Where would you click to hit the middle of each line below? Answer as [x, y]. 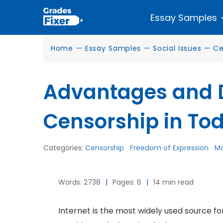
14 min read [173, 182]
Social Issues [177, 48]
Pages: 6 [127, 182]
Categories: [64, 148]
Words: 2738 [79, 182]
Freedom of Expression [169, 148]
